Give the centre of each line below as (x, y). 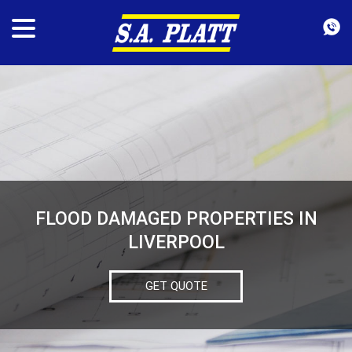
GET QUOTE (176, 286)
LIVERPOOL (176, 242)
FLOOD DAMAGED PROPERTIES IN (176, 219)
